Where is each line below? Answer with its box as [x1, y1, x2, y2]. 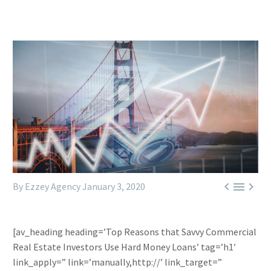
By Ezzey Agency [13, 180, 80, 193]
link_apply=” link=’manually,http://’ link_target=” [13, 256, 222, 269]
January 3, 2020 [82, 180, 145, 193]
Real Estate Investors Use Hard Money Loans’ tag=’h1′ [13, 241, 236, 253]
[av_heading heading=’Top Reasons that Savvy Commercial [13, 226, 256, 238]
